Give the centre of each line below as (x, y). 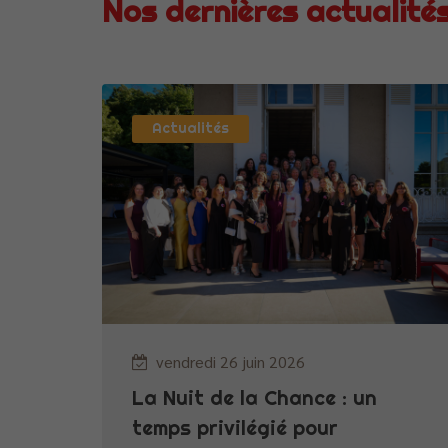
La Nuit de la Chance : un (254, 397)
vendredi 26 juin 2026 (230, 361)
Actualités (190, 128)
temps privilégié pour (235, 427)
